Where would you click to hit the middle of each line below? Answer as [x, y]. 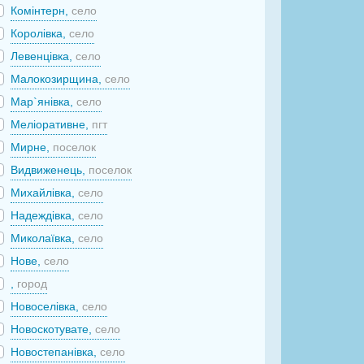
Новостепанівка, [56, 352]
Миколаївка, [45, 238]
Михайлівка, [45, 193]
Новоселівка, [47, 306]
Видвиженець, [50, 170]
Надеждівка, [45, 215]
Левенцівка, [43, 56]
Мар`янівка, [44, 102]
